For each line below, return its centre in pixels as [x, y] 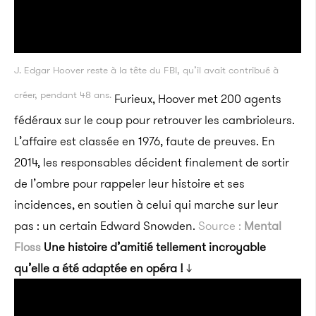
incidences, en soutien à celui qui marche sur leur [146, 204]
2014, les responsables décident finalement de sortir [152, 162]
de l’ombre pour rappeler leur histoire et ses [129, 183]
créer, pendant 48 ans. [63, 95]
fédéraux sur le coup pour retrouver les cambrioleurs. [154, 120]
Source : [221, 225]
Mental [263, 225]
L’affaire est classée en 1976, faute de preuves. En [145, 141]
